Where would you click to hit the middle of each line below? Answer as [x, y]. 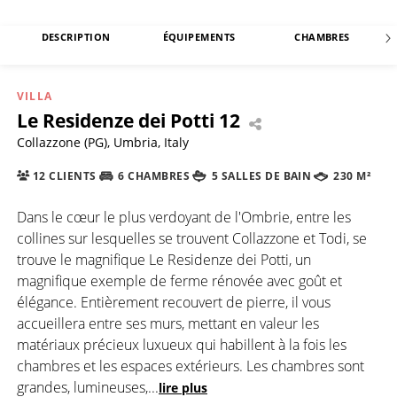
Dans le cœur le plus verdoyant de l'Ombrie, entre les [184, 217]
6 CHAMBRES [153, 176]
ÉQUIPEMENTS [199, 37]
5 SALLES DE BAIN [260, 176]
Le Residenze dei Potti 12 [128, 121]
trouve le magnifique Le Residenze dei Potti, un [164, 259]
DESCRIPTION [76, 37]
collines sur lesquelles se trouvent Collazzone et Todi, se [192, 238]
